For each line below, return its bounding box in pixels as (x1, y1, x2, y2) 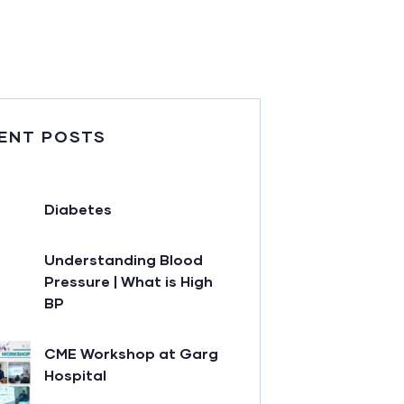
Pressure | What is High (44, 272, 213, 289)
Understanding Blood (44, 251, 203, 268)
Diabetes (44, 200, 112, 217)
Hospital (44, 366, 106, 383)
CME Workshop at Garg (44, 344, 218, 362)
